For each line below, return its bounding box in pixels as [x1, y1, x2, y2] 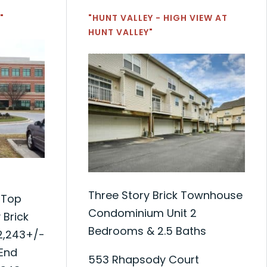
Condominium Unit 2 [88, 205, 197, 221]
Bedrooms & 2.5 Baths [88, 223, 207, 238]
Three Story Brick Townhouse [88, 187, 243, 203]
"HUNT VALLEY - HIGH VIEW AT [88, 12, 228, 24]
